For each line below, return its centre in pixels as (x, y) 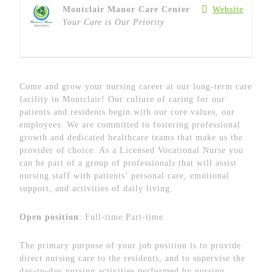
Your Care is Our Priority (114, 22)
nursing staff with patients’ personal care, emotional (124, 176)
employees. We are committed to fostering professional (130, 125)
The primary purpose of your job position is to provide (130, 246)
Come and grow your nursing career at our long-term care (136, 87)
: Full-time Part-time (121, 217)
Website (228, 9)
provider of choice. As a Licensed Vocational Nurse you (131, 150)
